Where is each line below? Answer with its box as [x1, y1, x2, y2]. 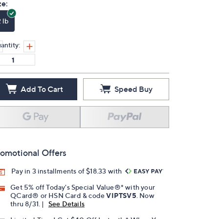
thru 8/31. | [10, 199, 46, 208]
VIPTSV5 [106, 191, 136, 200]
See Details [48, 199, 85, 208]
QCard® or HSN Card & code [10, 191, 107, 200]
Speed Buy [114, 84, 153, 94]
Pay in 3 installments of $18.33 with [11, 167, 124, 175]
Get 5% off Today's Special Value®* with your [10, 183, 155, 192]
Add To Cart [20, 84, 63, 94]
